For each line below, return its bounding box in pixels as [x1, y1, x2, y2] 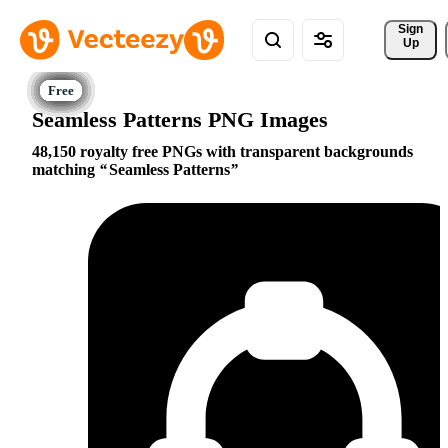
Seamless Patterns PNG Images [32, 106, 328, 132]
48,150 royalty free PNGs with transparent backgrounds [32, 143, 413, 161]
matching [32, 161, 99, 179]
